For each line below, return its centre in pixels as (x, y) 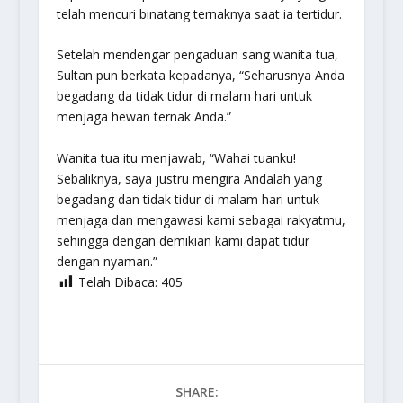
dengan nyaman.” (107, 261)
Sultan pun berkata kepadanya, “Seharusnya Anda (200, 76)
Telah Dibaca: (117, 282)
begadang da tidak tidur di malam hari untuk (184, 96)
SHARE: (197, 392)
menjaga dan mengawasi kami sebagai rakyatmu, (201, 219)
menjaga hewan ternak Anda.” (143, 117)
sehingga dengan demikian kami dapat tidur (183, 240)
